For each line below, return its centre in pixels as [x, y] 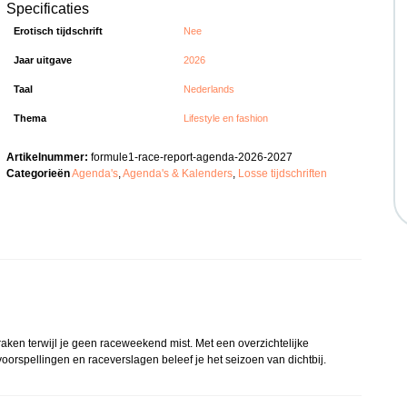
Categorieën [39, 173]
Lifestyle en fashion [226, 119]
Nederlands [209, 89]
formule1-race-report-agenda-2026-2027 [192, 157]
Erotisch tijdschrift [59, 31]
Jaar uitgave [43, 60]
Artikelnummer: [49, 157]
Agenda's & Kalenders [178, 173]
